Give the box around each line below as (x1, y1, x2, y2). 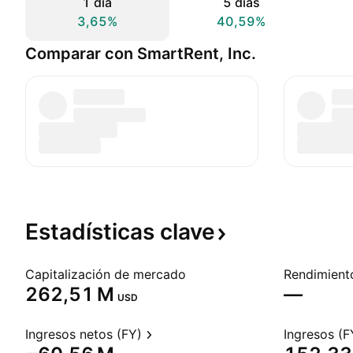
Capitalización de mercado (25, 266, 186, 282)
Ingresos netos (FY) (25, 326, 142, 342)
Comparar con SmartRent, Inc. (25, 44, 256, 63)
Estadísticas (25, 218, 160, 245)
